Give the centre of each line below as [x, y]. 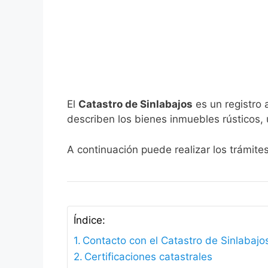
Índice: [89, 220]
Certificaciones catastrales [149, 256]
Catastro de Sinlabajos [135, 104]
